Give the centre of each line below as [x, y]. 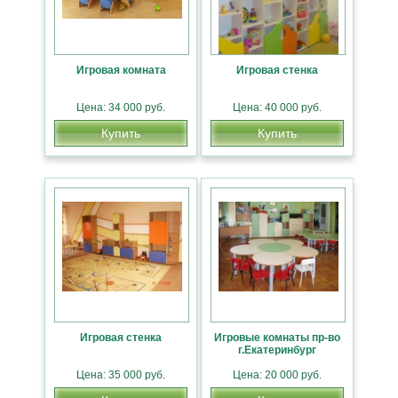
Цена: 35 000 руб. [121, 374]
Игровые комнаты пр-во [277, 337]
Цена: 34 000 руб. [121, 107]
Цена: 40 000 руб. [277, 107]
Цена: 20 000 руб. [277, 374]
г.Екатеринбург [277, 350]
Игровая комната [121, 70]
